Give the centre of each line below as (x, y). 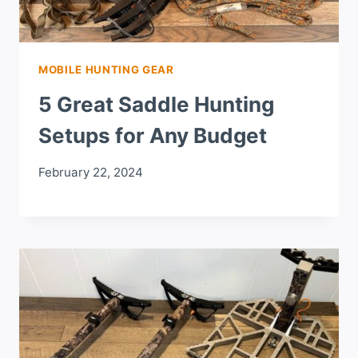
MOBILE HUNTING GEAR (106, 69)
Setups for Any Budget (153, 136)
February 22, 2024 (91, 173)
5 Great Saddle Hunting (156, 105)
